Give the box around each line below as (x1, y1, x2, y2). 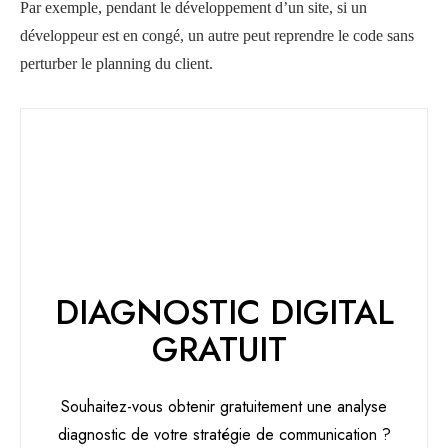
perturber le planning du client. (20, 54, 217, 72)
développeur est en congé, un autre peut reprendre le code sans (20, 26, 414, 44)
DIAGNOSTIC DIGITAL (54, 287, 394, 337)
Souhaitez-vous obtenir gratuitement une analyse (61, 394, 387, 418)
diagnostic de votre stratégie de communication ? (57, 422, 391, 446)
